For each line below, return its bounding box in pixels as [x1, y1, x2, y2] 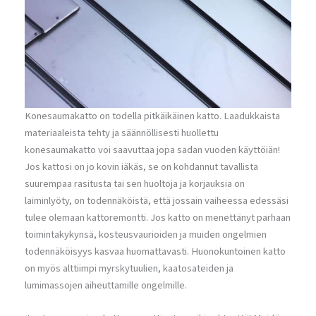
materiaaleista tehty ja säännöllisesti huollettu [25, 126, 219, 140]
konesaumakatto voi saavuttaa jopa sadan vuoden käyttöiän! [25, 142, 280, 157]
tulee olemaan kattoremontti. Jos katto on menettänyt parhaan [25, 210, 291, 225]
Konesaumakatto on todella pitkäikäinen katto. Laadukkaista [25, 109, 280, 123]
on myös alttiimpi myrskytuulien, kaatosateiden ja [25, 261, 233, 276]
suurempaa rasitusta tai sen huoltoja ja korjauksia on [25, 176, 245, 191]
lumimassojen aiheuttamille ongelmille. [25, 278, 187, 293]
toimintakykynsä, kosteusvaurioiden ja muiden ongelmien [25, 227, 267, 242]
